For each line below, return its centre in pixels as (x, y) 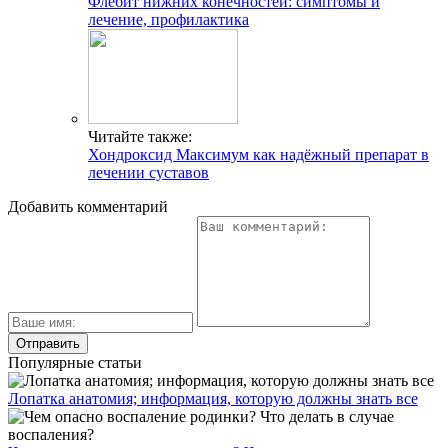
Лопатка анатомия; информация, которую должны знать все (213, 398)
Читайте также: (140, 136)
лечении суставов (148, 172)
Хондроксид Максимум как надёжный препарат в (258, 154)
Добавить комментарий (88, 206)
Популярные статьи (75, 362)
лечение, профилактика (168, 19)
